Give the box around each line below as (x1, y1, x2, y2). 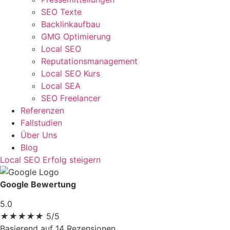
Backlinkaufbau (41, 18, 100, 29)
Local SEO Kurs (41, 68, 100, 79)
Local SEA (41, 80, 81, 91)
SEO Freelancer (41, 92, 101, 103)
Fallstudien (21, 117, 62, 128)
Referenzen (21, 105, 64, 116)
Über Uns (21, 129, 57, 140)
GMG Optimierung (41, 31, 111, 42)
